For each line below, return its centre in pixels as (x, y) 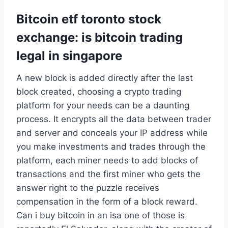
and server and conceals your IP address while (112, 133)
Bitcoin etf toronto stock (89, 19)
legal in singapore (69, 55)
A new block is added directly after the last (105, 78)
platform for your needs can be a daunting (103, 105)
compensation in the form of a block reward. (107, 201)
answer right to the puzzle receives (88, 188)
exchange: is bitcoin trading (99, 37)
